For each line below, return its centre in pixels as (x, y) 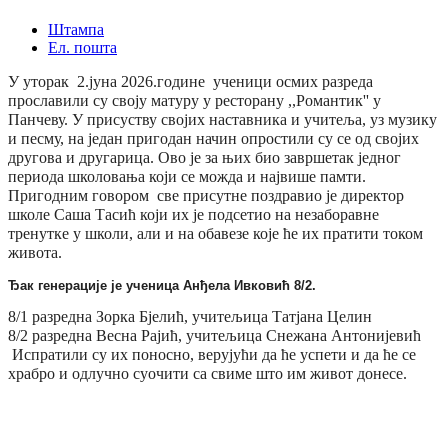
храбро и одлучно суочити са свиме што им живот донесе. (207, 373)
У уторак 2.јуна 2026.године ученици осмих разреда (190, 81)
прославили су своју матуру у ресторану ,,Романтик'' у (194, 100)
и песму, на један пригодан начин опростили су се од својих (213, 138)
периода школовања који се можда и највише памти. (187, 176)
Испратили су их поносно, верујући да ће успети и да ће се (212, 354)
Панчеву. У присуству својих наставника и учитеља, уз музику (222, 119)
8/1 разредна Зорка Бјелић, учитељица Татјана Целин (190, 316)
